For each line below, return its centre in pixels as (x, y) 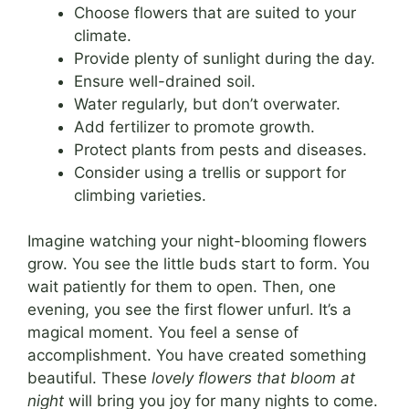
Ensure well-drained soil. (165, 81)
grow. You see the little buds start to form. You (199, 264)
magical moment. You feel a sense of (163, 333)
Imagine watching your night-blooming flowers (197, 241)
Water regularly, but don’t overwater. (207, 104)
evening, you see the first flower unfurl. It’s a (189, 310)
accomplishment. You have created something (197, 356)
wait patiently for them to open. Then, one (182, 287)
